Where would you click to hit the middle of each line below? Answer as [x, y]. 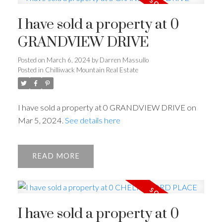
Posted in [30, 70]
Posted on [32, 60]
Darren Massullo [124, 60]
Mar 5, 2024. [41, 120]
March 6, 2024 [68, 60]
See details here [92, 120]
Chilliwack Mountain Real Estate [91, 70]
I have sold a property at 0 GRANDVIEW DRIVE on [107, 108]
